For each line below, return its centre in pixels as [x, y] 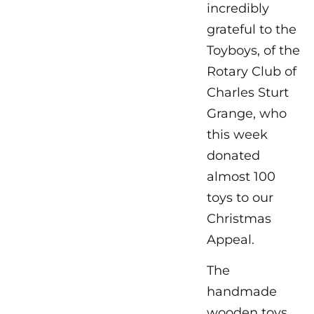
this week [238, 134]
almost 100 [241, 176]
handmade [242, 292]
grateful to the [252, 29]
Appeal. [231, 239]
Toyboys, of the [254, 50]
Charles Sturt [248, 92]
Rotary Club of [252, 71]
